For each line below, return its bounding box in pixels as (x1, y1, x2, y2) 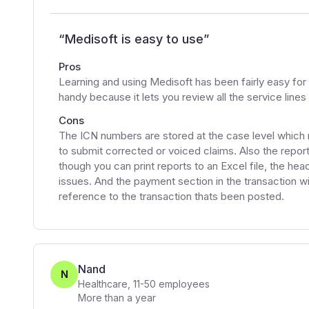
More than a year (78, 292, 156, 303)
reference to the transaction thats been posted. (59, 190, 284, 203)
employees (156, 278, 210, 290)
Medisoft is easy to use (65, 32, 203, 46)
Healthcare (78, 278, 128, 290)
